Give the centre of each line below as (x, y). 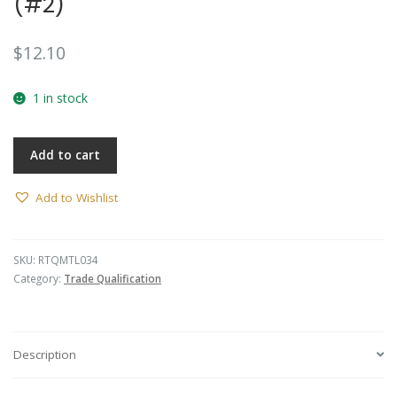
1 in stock (60, 98)
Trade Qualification (113, 278)
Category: (39, 278)
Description (45, 355)
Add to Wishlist (77, 197)
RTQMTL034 (68, 259)
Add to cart (66, 156)
